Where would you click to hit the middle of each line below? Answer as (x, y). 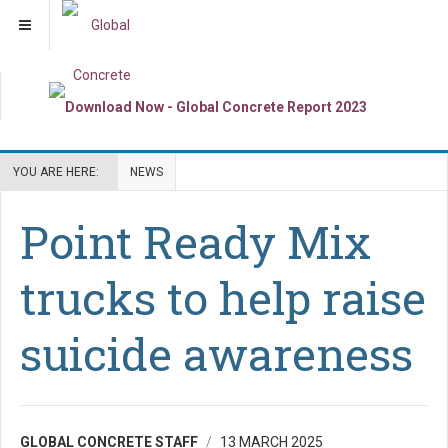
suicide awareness (216, 353)
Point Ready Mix (195, 241)
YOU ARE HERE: (59, 171)
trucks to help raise (223, 297)
